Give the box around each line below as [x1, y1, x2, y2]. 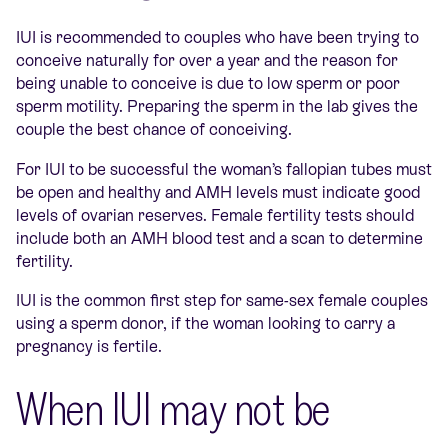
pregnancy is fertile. [16, 336, 170, 356]
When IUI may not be [16, 377, 330, 437]
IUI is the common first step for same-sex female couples [16, 290, 428, 310]
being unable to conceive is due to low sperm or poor [16, 74, 400, 94]
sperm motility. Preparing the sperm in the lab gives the [16, 97, 418, 117]
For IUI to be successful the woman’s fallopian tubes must [16, 159, 432, 179]
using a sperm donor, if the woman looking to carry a [16, 313, 395, 333]
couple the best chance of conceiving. [16, 120, 304, 140]
